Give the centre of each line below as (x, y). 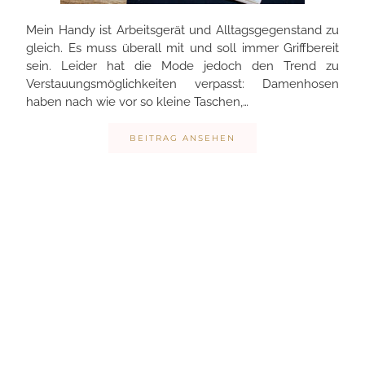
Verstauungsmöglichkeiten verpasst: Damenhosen (182, 84)
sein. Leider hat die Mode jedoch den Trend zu (182, 66)
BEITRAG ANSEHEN (182, 139)
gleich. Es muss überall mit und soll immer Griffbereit (182, 48)
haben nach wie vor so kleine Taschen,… (137, 102)
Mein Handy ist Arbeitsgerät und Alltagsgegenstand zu (182, 31)
